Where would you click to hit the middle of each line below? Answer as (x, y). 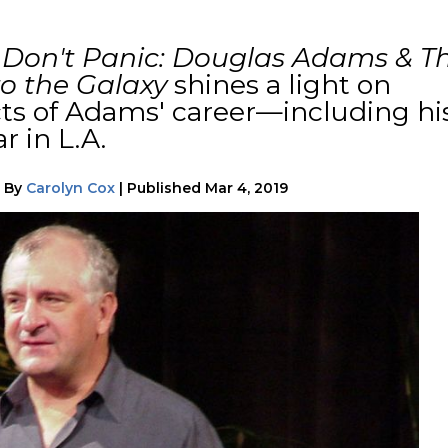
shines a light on (282, 85)
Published (164, 187)
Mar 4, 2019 (246, 187)
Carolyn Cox (70, 187)
